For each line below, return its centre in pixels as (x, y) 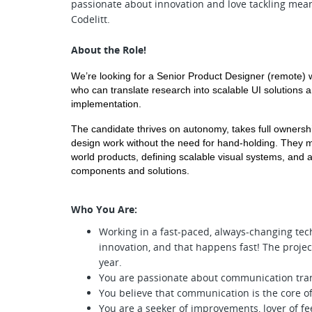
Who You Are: (104, 209)
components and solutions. (130, 171)
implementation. (106, 104)
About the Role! (109, 50)
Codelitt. (91, 19)
